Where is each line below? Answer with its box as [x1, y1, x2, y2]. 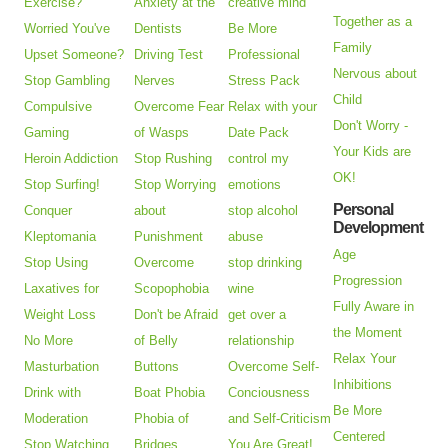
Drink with [24, 385, 82, 401]
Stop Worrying [134, 177, 217, 193]
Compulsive [24, 99, 93, 115]
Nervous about [333, 66, 418, 82]
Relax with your [228, 99, 318, 115]
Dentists [134, 21, 183, 37]
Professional [228, 47, 301, 63]
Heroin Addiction [24, 151, 119, 167]
